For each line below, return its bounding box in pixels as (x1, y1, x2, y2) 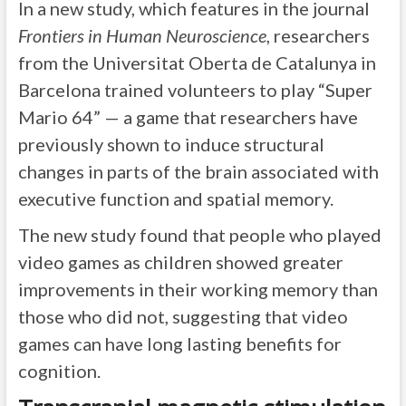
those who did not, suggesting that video (17, 305, 348, 328)
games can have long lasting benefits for (17, 333, 342, 355)
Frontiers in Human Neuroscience (17, 24, 266, 47)
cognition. (17, 360, 101, 382)
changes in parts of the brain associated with (17, 160, 379, 183)
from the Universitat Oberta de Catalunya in (17, 52, 376, 74)
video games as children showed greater (17, 251, 343, 274)
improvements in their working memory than (17, 278, 378, 301)
